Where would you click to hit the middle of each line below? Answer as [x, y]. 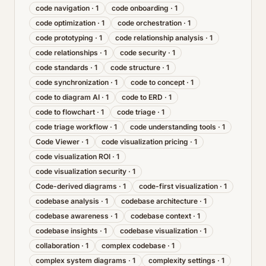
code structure [135, 67]
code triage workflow [72, 127]
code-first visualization [178, 186]
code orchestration [150, 23]
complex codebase [134, 246]
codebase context [161, 216]
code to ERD [142, 97]
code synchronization [72, 82]
